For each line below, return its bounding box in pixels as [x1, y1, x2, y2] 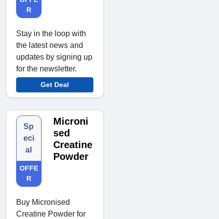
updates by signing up [16, 53, 92, 62]
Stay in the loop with [16, 29, 86, 38]
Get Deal [41, 81, 69, 89]
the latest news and [16, 41, 83, 50]
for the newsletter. [16, 65, 77, 73]
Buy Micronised [16, 198, 70, 207]
